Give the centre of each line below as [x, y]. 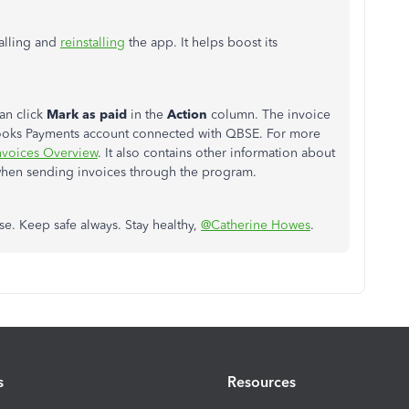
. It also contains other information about [216, 153]
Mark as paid [87, 115]
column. [236, 115]
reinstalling [93, 42]
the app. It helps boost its [201, 42]
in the [147, 115]
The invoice [296, 115]
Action [189, 115]
